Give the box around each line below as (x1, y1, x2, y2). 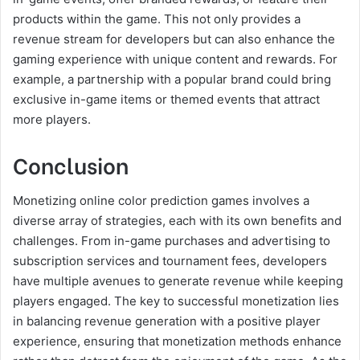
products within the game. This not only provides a (13, 11, 301, 27)
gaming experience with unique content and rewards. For (13, 51, 337, 67)
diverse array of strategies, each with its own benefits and (13, 212, 342, 228)
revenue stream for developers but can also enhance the (13, 31, 335, 47)
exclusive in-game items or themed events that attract (13, 92, 320, 107)
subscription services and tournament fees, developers (13, 252, 327, 268)
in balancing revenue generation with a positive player (13, 313, 321, 329)
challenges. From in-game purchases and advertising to (13, 232, 330, 248)
